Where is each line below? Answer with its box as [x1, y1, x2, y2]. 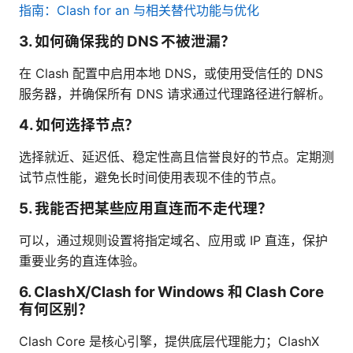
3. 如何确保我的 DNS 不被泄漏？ [19, 32, 236, 50]
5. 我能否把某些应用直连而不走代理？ [19, 199, 273, 217]
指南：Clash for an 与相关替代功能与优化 [19, 2, 259, 18]
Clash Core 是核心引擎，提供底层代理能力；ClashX [19, 333, 319, 349]
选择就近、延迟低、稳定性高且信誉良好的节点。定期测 [19, 148, 334, 165]
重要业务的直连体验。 [19, 252, 145, 269]
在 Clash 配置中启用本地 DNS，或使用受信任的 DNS [19, 65, 323, 81]
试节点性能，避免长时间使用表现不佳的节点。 [19, 169, 284, 185]
